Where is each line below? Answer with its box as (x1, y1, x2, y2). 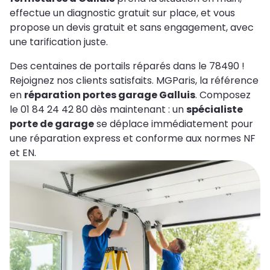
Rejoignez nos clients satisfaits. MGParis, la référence (10, 73, 259, 87)
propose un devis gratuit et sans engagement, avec (10, 20, 254, 34)
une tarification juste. (10, 34, 108, 49)
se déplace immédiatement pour (94, 116, 253, 131)
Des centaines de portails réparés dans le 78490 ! (10, 58, 245, 73)
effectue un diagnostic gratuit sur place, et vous (10, 5, 235, 20)
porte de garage (10, 116, 94, 131)
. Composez (195, 87, 251, 102)
